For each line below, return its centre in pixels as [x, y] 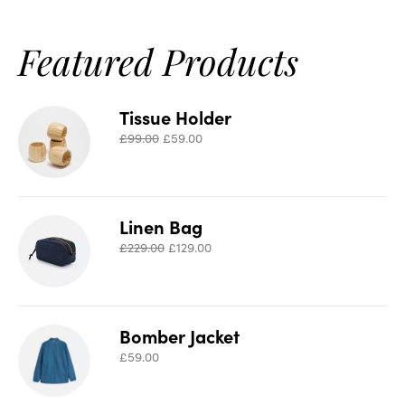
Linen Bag [161, 226]
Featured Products [158, 61]
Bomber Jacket [179, 336]
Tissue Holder [175, 117]
